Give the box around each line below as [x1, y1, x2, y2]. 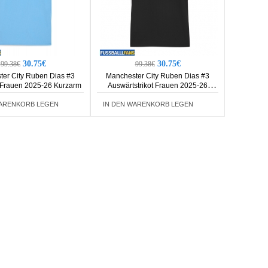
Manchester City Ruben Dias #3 [106, 72, 209, 80]
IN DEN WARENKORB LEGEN [103, 100, 193, 108]
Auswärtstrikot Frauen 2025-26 [108, 81, 208, 90]
